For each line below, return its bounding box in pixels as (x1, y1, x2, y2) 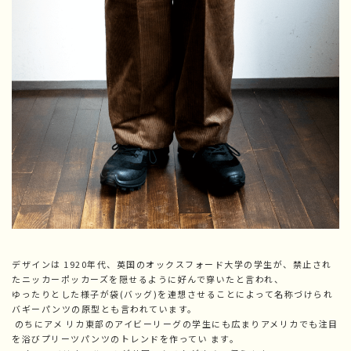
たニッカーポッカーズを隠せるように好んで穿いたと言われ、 (12, 272, 284, 285)
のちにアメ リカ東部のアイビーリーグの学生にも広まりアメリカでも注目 (12, 317, 338, 330)
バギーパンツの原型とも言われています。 (12, 302, 197, 315)
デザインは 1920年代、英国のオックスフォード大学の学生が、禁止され (12, 257, 332, 270)
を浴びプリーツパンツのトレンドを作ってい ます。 (12, 331, 239, 345)
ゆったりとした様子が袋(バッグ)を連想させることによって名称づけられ (12, 287, 333, 300)
